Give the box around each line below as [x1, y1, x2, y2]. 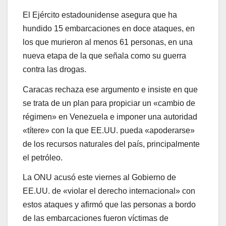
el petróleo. [23, 153, 63, 162]
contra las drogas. [23, 65, 86, 74]
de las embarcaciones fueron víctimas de [23, 214, 168, 223]
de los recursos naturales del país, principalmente [23, 139, 200, 148]
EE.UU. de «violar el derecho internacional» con [23, 187, 195, 196]
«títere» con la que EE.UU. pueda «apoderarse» [23, 126, 195, 135]
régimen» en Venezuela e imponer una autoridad [23, 112, 197, 121]
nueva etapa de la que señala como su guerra [23, 51, 186, 60]
